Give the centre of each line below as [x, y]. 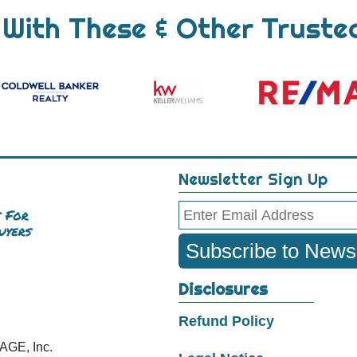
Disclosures [223, 289]
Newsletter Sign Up [253, 179]
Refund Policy [226, 322]
